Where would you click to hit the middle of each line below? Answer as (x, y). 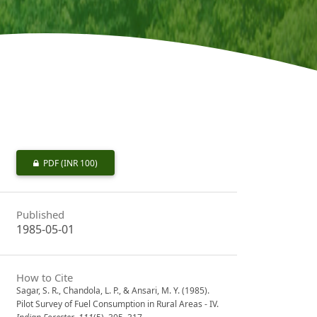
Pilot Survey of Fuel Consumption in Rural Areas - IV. (118, 304)
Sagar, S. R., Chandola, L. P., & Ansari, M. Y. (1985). (113, 290)
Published (41, 215)
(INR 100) (80, 163)
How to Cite (45, 277)
